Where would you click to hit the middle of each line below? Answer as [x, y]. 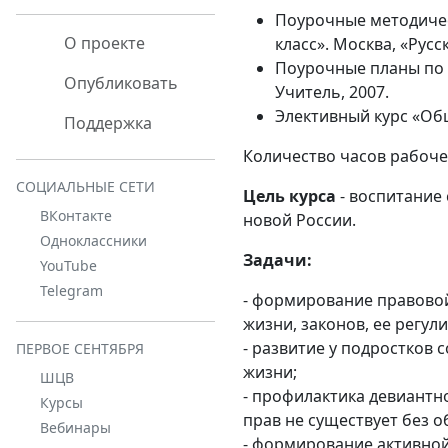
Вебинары [75, 427]
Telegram [71, 290]
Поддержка [106, 123]
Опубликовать [119, 83]
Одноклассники [93, 240]
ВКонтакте [76, 215]
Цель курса [289, 195]
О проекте [102, 43]
